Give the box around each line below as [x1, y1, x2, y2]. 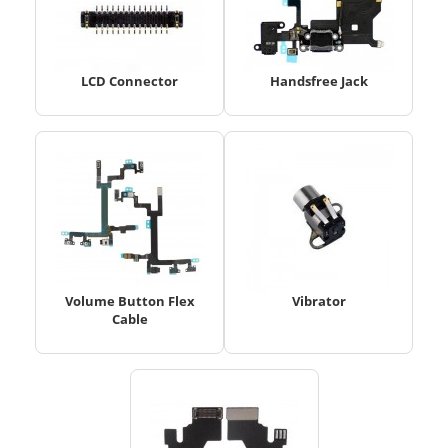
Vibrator [291, 292, 346, 311]
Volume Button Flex [64, 292, 195, 311]
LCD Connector [81, 72, 178, 91]
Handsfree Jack [269, 72, 368, 91]
